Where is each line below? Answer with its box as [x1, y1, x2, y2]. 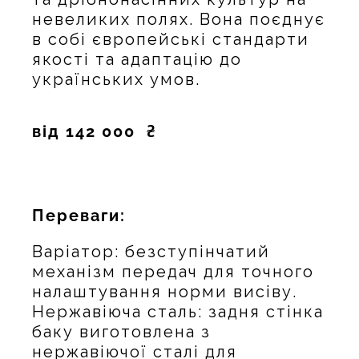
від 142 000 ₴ [32, 121, 157, 141]
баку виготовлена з [32, 321, 211, 341]
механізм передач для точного [32, 261, 314, 281]
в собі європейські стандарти [32, 29, 309, 49]
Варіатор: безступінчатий [32, 241, 270, 261]
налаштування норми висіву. [32, 281, 297, 301]
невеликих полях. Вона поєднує [32, 9, 325, 29]
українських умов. [32, 69, 200, 89]
